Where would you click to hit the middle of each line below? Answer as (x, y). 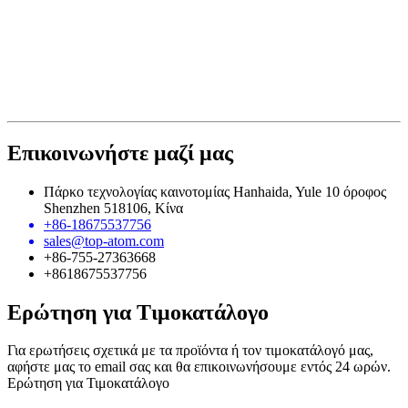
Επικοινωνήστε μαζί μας (120, 153)
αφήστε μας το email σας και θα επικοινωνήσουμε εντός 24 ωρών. (199, 367)
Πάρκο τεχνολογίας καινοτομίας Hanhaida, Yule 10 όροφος (215, 191)
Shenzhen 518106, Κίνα (113, 208)
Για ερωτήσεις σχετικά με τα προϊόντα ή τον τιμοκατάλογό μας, (190, 351)
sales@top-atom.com (104, 240)
